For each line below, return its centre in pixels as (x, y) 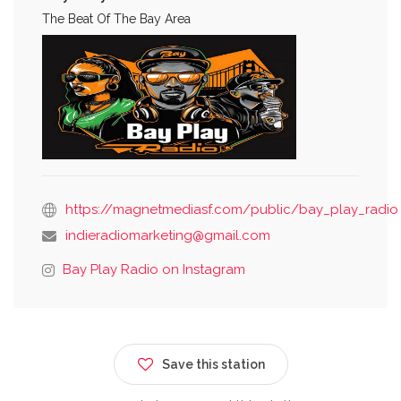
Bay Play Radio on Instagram (154, 269)
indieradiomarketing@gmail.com (168, 235)
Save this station (213, 364)
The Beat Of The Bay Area (116, 18)
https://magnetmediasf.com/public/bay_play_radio (232, 209)
